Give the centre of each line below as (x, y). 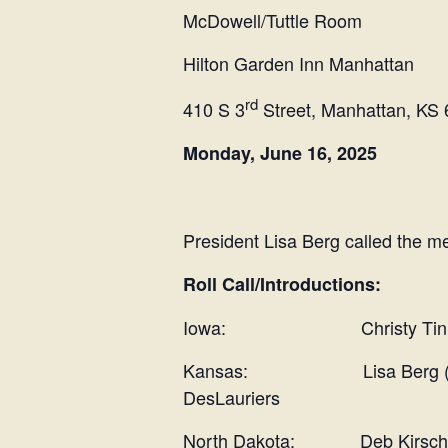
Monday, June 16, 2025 (280, 153)
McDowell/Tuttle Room (272, 20)
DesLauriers (231, 397)
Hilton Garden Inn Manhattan (298, 63)
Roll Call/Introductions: (282, 284)
